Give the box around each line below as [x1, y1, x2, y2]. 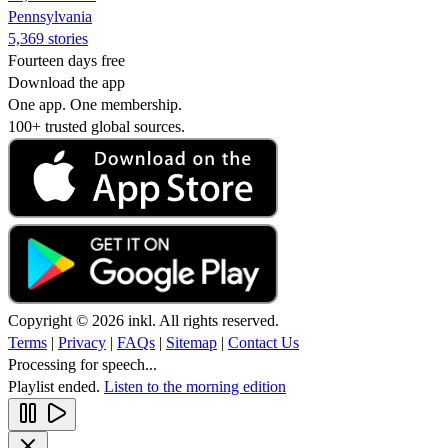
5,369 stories [8, 29, 88, 47]
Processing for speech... [8, 355, 157, 373]
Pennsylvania [8, 7, 92, 25]
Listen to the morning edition [104, 377, 286, 395]
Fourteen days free [8, 51, 125, 69]
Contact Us [228, 333, 299, 351]
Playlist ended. [8, 377, 104, 395]
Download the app [8, 73, 125, 91]
